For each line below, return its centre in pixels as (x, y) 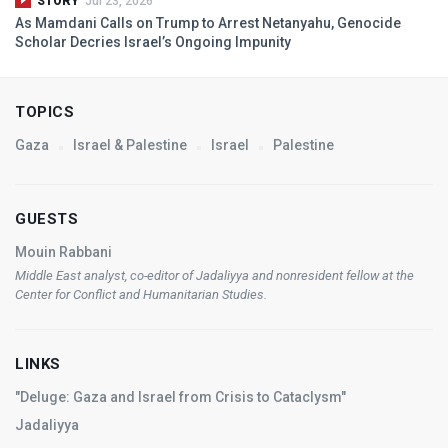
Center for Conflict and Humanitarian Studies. (141, 294)
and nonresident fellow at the (331, 275)
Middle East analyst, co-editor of (105, 275)
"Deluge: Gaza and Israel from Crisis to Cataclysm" (180, 396)
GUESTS (46, 218)
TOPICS (44, 111)
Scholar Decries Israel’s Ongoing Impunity (153, 41)
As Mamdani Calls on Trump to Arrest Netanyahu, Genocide (208, 22)
